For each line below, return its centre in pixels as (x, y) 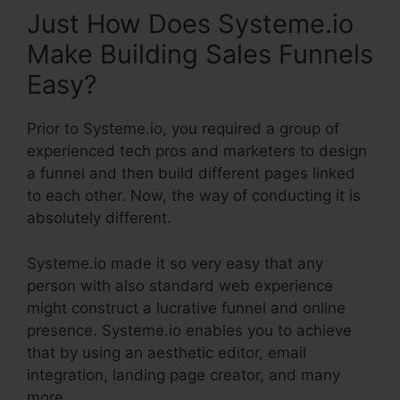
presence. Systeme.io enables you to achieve (189, 330)
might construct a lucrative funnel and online (186, 308)
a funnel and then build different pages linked (191, 174)
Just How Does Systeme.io (190, 24)
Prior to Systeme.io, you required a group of (183, 129)
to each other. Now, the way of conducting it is (194, 196)
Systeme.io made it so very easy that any (175, 263)
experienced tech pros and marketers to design (197, 151)
